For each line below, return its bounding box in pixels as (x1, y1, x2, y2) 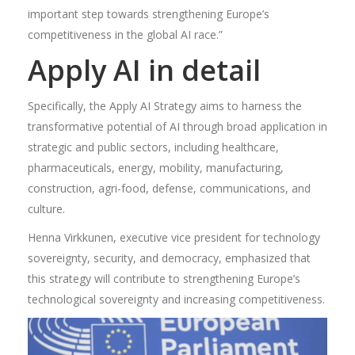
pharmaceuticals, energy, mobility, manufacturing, (28, 159, 284, 175)
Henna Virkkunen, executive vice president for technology (28, 229, 320, 245)
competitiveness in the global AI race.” (28, 26, 223, 42)
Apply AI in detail (28, 50, 261, 90)
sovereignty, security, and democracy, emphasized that (28, 250, 311, 265)
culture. (28, 200, 65, 216)
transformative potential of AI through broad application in (28, 118, 327, 134)
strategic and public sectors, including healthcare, (28, 139, 279, 155)
